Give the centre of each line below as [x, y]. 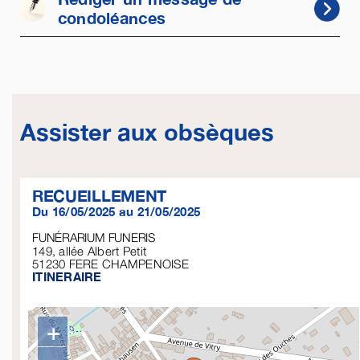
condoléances [112, 18]
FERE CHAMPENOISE [129, 264]
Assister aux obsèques [147, 132]
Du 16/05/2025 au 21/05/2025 [116, 211]
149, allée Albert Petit [89, 251]
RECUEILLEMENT [99, 195]
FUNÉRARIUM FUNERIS [93, 237]
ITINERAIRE [67, 276]
